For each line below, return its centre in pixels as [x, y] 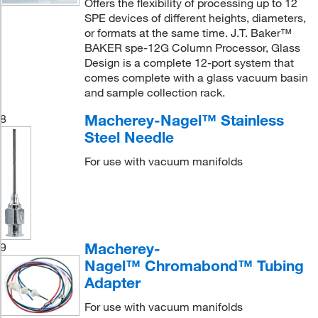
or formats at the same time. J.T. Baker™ [188, 33]
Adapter [112, 283]
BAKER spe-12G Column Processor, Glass [192, 48]
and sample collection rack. [154, 93]
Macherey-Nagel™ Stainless [184, 120]
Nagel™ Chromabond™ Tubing [194, 266]
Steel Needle [129, 137]
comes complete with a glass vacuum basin [196, 78]
